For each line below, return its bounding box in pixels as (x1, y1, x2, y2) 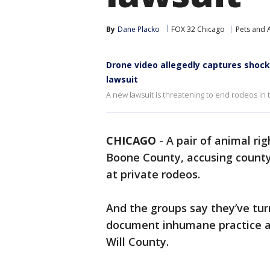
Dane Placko (118, 24, 160, 34)
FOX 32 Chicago (171, 24, 225, 34)
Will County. (106, 234, 169, 249)
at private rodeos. (106, 167, 200, 181)
